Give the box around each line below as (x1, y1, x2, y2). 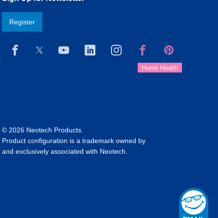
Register (9, 18, 36, 26)
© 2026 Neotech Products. (2, 126, 84, 134)
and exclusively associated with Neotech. (2, 147, 128, 155)
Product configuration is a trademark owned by (2, 136, 146, 145)
